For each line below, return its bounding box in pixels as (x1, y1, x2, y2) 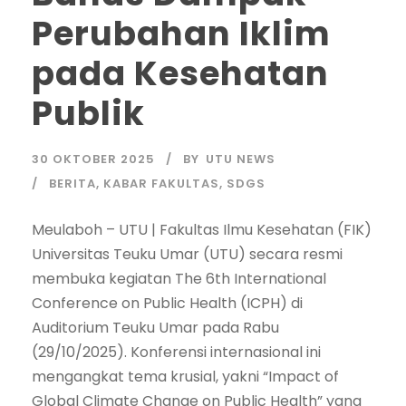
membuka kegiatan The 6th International (32, 267, 326, 289)
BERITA (49, 174, 96, 192)
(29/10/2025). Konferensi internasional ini (32, 341, 321, 362)
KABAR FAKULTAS (103, 174, 219, 192)
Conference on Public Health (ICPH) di (32, 292, 303, 314)
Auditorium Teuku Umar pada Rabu (32, 316, 279, 338)
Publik (32, 89, 145, 137)
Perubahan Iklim (32, 9, 331, 57)
